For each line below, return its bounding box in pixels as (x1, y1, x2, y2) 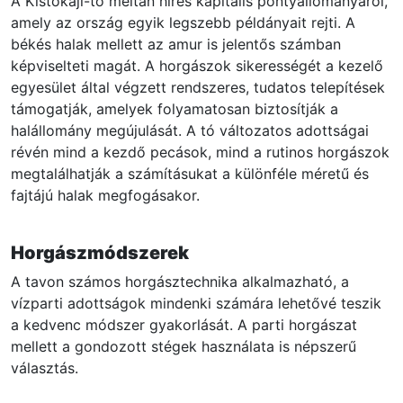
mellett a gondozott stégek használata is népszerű (11, 337, 356, 356)
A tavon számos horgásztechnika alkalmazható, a (11, 273, 349, 291)
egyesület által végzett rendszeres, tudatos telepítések (11, 78, 385, 97)
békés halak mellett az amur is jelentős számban (11, 35, 341, 54)
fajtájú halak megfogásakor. (11, 186, 200, 205)
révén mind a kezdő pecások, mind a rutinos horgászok (11, 143, 390, 162)
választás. (11, 359, 78, 378)
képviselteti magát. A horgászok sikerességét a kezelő (11, 57, 383, 76)
